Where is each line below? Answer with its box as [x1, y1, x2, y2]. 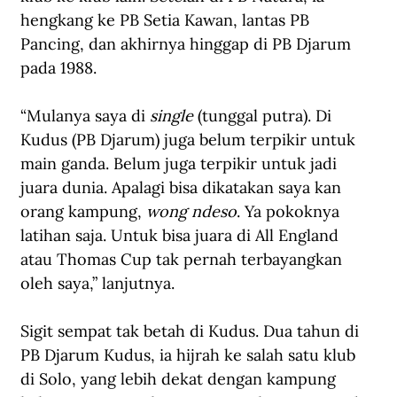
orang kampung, [20, 201, 146, 222]
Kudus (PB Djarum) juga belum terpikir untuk [20, 129, 360, 151]
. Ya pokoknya [237, 201, 344, 222]
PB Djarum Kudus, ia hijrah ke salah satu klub [20, 345, 360, 366]
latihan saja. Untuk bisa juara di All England [20, 225, 343, 246]
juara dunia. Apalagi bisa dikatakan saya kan [20, 177, 346, 198]
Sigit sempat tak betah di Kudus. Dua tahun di [20, 321, 363, 342]
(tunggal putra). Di [193, 105, 336, 127]
